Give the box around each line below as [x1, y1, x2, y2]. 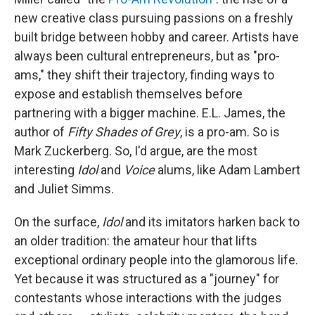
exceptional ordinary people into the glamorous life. [14, 252, 298, 268]
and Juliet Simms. [14, 181, 114, 197]
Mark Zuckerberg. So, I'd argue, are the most [14, 143, 257, 159]
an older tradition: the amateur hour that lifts [14, 233, 257, 249]
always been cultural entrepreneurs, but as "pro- [14, 49, 280, 64]
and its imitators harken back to [122, 214, 300, 230]
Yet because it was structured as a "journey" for [14, 271, 279, 287]
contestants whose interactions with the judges [14, 290, 282, 306]
